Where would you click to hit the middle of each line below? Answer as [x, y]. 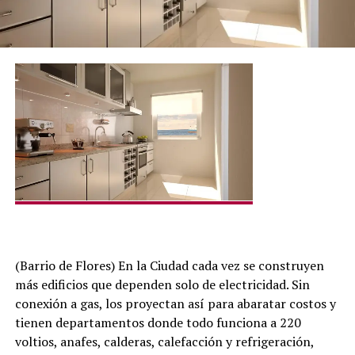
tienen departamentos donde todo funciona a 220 [158, 323]
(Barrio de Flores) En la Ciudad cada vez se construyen [169, 265]
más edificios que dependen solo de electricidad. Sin [162, 284]
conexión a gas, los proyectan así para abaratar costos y [175, 303]
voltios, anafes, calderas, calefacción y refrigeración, [164, 342]
